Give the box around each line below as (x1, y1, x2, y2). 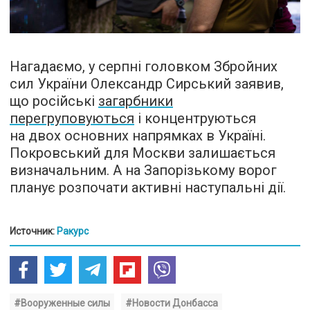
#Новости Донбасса (125, 297, 218, 309)
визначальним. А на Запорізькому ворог (10, 161, 277, 179)
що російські (10, 92, 98, 109)
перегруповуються (10, 109, 134, 127)
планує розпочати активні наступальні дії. (10, 179, 286, 196)
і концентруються (134, 109, 256, 127)
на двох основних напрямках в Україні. (10, 127, 266, 144)
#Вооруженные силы (14, 297, 110, 309)
